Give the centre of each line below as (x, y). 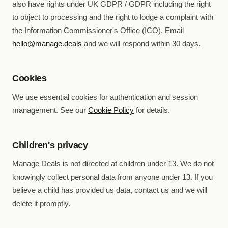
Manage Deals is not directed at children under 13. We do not (113, 164)
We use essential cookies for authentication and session (105, 97)
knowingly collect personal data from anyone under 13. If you (112, 177)
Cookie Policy (111, 110)
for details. (152, 110)
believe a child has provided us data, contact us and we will (110, 190)
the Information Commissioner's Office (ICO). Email (98, 30)
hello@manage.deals (47, 44)
